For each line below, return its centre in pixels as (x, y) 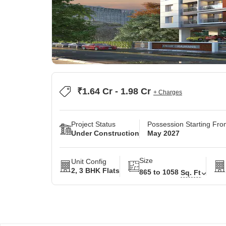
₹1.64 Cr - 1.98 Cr (115, 91)
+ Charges (168, 92)
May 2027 (163, 133)
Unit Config (89, 161)
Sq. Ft (191, 172)
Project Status (93, 124)
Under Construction (105, 133)
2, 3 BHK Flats (95, 171)
